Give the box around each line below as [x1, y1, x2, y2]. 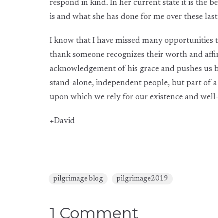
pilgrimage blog [53, 175, 103, 182]
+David [50, 117, 75, 126]
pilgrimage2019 [116, 175, 168, 182]
